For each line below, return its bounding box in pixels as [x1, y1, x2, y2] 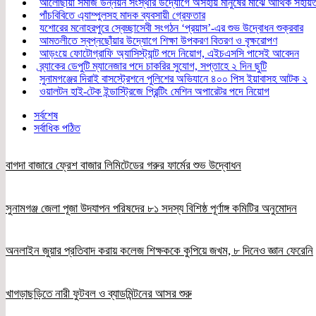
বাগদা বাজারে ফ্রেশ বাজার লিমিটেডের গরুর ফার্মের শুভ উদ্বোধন [6, 158, 241, 172]
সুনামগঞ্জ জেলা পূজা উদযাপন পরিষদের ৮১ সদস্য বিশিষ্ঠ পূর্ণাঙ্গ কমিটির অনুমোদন [6, 201, 297, 215]
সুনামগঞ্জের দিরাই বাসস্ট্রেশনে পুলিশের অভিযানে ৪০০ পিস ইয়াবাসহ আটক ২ [39, 72, 308, 85]
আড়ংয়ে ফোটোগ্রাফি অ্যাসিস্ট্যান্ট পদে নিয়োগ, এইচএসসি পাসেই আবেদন [39, 47, 299, 59]
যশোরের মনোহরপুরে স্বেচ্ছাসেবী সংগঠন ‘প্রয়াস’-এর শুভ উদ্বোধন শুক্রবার [39, 21, 303, 34]
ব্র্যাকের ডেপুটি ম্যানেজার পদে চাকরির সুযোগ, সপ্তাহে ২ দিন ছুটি [39, 59, 267, 72]
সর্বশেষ [34, 109, 58, 121]
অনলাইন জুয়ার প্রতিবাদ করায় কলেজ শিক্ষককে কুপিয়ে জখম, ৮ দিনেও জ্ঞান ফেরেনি [6, 244, 313, 258]
